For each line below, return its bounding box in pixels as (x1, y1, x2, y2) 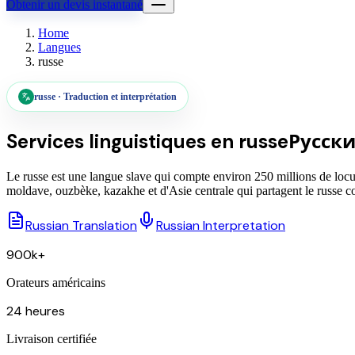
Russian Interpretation (156, 216, 285, 234)
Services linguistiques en (6, 128, 239, 154)
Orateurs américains (6, 275, 105, 289)
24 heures (6, 302, 65, 319)
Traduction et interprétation (63, 91, 177, 102)
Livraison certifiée (6, 331, 97, 345)
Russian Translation (25, 216, 137, 234)
